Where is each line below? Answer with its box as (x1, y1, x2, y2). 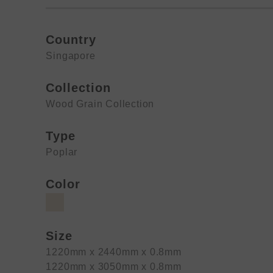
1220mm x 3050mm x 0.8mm (46, 261, 182, 272)
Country (46, 33, 97, 46)
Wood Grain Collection (46, 99, 155, 109)
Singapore (46, 51, 96, 61)
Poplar (46, 147, 78, 157)
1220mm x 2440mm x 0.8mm (46, 247, 182, 257)
